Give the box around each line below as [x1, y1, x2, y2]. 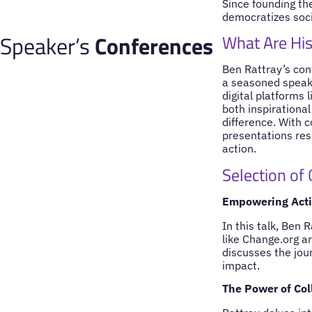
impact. [221, 258, 260, 272]
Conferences [95, 29, 213, 63]
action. [221, 141, 256, 156]
